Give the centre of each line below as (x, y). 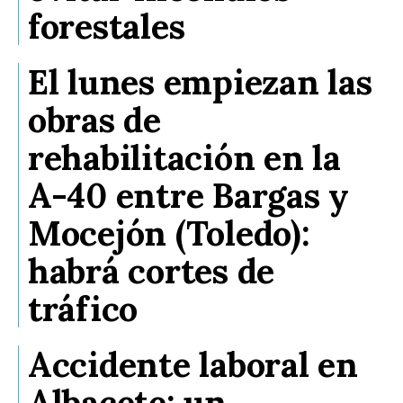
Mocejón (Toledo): (169, 233)
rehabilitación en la (184, 158)
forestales (107, 27)
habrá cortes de (152, 271)
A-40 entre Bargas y (188, 196)
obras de (94, 120)
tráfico (83, 309)
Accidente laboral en (193, 365)
